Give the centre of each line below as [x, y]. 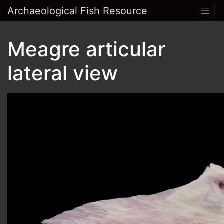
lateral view [63, 73]
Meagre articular [86, 49]
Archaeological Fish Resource [77, 11]
